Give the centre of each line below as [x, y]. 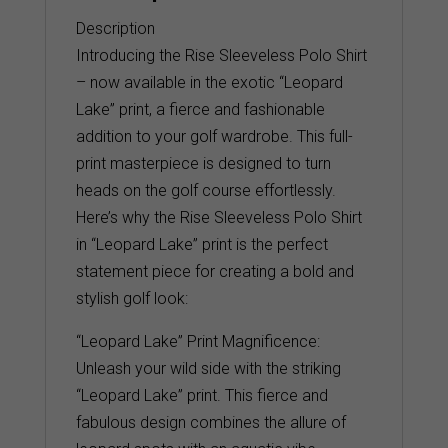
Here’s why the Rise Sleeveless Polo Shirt [218, 218]
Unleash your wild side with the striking [208, 369]
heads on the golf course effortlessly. [205, 191]
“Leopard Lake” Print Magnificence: [197, 342]
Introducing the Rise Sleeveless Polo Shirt [221, 56]
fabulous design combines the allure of [210, 423]
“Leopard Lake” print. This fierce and [201, 396]
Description [115, 29]
